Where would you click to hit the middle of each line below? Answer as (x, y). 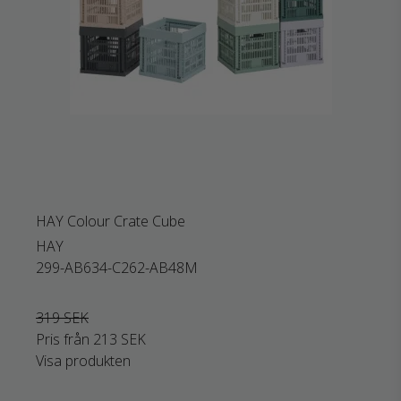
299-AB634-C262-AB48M (117, 268)
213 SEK (119, 339)
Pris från (64, 339)
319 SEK (62, 318)
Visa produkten (83, 361)
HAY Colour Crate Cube (111, 221)
